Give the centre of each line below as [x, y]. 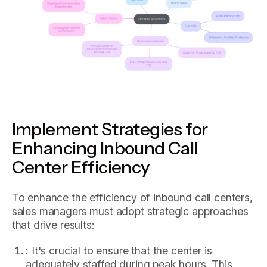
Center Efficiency [81, 167]
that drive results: [53, 225]
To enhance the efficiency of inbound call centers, [132, 198]
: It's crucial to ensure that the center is [119, 250]
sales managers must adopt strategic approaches [130, 212]
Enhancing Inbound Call [105, 148]
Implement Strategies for [110, 128]
